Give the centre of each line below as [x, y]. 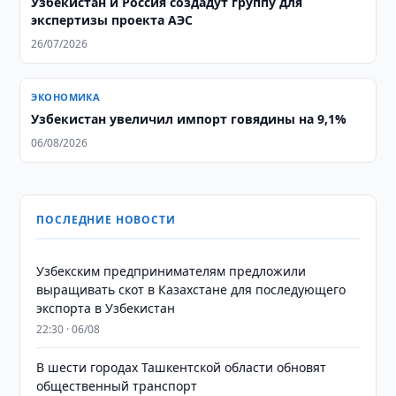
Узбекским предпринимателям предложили [171, 271]
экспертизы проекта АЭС [112, 20]
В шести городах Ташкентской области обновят [182, 367]
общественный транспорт [117, 386]
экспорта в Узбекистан [106, 308]
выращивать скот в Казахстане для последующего [191, 289]
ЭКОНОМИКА [66, 97]
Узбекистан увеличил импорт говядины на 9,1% [189, 119]
